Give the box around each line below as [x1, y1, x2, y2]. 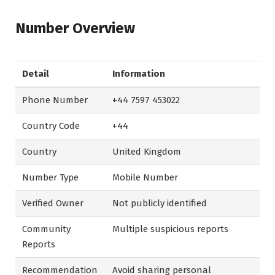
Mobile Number [112, 172, 179, 184]
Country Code [22, 120, 80, 132]
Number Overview [15, 19, 135, 37]
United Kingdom [112, 146, 182, 158]
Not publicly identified [112, 198, 207, 209]
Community [22, 223, 71, 235]
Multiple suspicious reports [112, 223, 229, 235]
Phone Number [22, 95, 88, 106]
